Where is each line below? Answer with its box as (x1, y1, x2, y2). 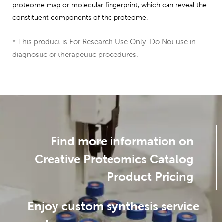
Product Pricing (107, 170, 194, 184)
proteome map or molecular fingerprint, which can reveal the (12, 1, 207, 9)
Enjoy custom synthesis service (27, 199, 199, 213)
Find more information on (51, 134, 194, 148)
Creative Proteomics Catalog (35, 152, 194, 166)
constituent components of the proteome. (12, 13, 148, 22)
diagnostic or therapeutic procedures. (12, 50, 138, 59)
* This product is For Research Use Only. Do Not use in (12, 37, 196, 46)
